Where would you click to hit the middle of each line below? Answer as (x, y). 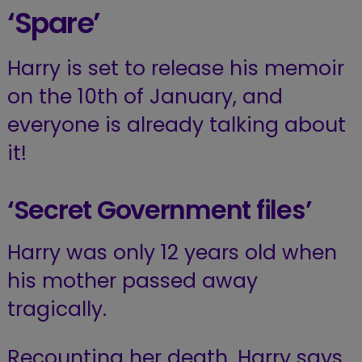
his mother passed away (132, 281)
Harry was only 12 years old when (172, 253)
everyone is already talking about (176, 125)
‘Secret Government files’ (159, 210)
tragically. (57, 309)
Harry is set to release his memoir (175, 69)
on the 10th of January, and (145, 97)
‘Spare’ (53, 23)
